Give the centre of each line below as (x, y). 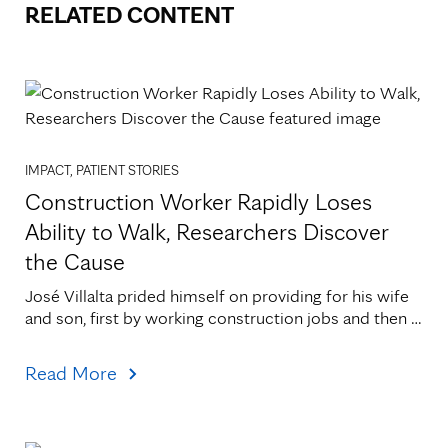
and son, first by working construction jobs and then (216, 318)
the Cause (75, 262)
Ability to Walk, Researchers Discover (206, 232)
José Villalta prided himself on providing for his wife (217, 296)
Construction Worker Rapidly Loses (198, 202)
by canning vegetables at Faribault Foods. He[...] (199, 340)
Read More (71, 373)
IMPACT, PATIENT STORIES (102, 170)
